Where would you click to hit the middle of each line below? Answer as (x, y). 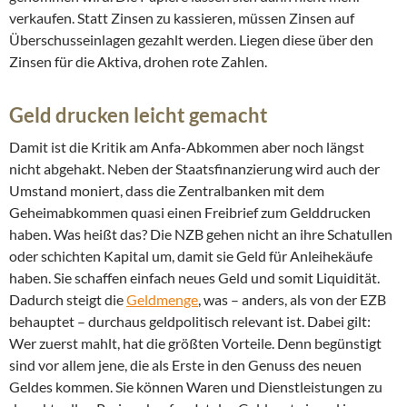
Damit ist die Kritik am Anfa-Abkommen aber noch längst (187, 147)
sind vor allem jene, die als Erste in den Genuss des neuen (185, 365)
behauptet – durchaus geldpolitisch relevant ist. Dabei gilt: (190, 322)
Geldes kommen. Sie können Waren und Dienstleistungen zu (196, 387)
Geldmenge (162, 300)
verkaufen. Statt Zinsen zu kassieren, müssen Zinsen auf (182, 18)
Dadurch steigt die (68, 300)
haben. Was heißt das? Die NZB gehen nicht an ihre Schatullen (201, 234)
